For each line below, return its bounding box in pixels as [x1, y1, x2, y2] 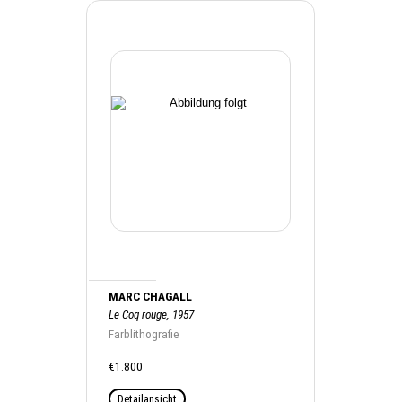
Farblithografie [109, 328, 180, 341]
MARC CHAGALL [109, 290, 193, 303]
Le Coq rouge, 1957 [109, 308, 195, 321]
